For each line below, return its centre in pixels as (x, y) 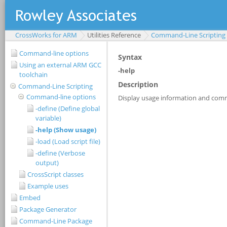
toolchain (33, 74)
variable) (48, 118)
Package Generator (48, 209)
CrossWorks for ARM (46, 35)
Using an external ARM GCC (60, 65)
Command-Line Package (56, 221)
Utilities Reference (114, 35)
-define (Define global (68, 108)
